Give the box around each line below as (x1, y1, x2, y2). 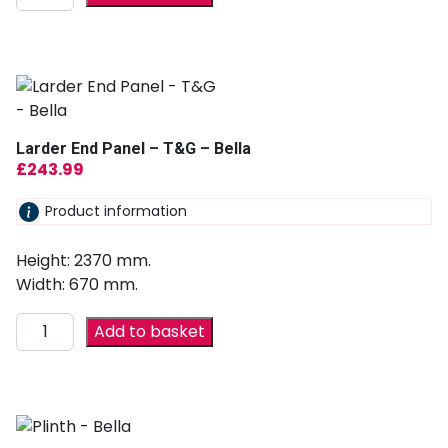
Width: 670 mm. (16, 272, 138, 296)
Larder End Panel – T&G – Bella (16, 139, 251, 159)
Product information (45, 201, 187, 222)
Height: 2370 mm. (16, 248, 151, 272)
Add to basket (94, 319, 206, 343)
